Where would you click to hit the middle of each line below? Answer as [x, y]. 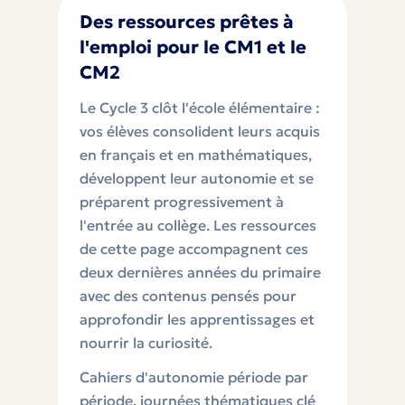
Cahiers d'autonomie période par [194, 377]
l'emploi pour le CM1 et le [193, 47]
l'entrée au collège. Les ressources [198, 225]
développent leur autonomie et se [197, 178]
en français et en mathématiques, [196, 155]
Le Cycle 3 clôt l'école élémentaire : [200, 108]
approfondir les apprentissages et [197, 319]
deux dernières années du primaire [200, 272]
